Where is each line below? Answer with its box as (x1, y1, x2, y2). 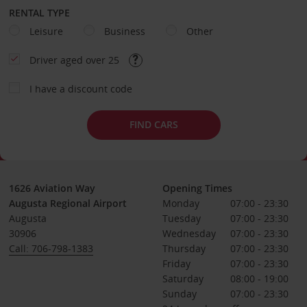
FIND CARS (129, 118, 178, 131)
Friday (162, 256, 191, 270)
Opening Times (162, 181, 232, 195)
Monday (162, 196, 199, 210)
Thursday (162, 241, 206, 255)
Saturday (162, 271, 204, 285)
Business (103, 24, 145, 38)
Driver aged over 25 (29, 53, 122, 66)
